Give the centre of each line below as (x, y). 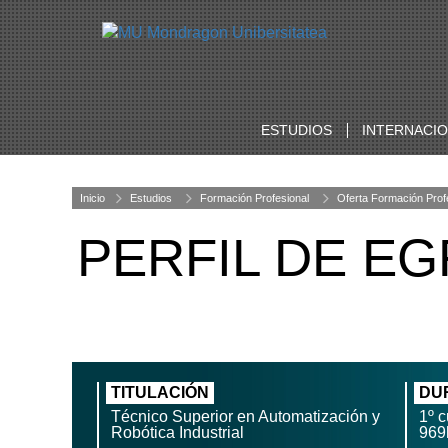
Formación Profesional (254, 198)
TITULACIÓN (160, 392)
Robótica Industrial (177, 432)
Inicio (92, 198)
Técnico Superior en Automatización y (245, 416)
